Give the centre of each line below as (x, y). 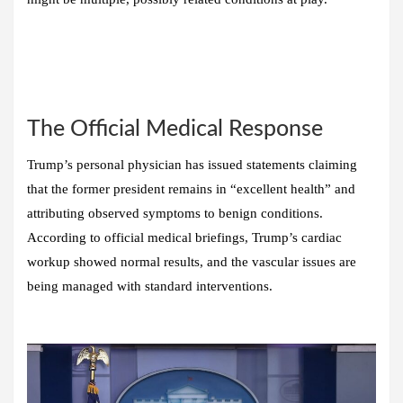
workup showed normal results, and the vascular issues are (192, 261)
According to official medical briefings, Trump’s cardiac (184, 237)
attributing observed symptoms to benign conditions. (175, 213)
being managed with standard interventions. (150, 286)
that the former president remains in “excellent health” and (191, 188)
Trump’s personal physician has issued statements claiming (192, 164)
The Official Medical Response (175, 129)
